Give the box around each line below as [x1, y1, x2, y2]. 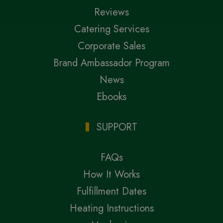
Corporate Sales [78, 39, 145, 54]
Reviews [94, 5, 129, 20]
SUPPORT [97, 120, 137, 135]
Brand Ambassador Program [53, 56, 170, 71]
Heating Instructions [69, 201, 154, 216]
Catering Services [74, 22, 149, 37]
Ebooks [97, 90, 126, 105]
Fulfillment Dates [77, 184, 146, 199]
